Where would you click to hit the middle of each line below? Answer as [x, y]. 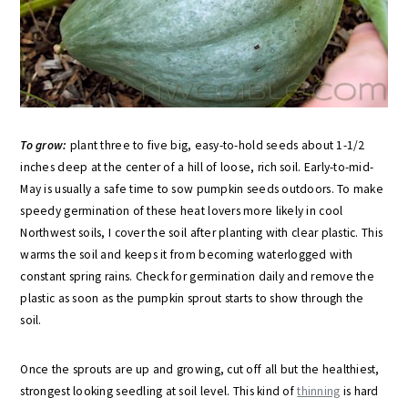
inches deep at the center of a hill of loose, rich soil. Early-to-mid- [197, 167]
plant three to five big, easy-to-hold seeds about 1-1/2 [216, 145]
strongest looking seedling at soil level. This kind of [159, 391]
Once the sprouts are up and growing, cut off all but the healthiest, [200, 369]
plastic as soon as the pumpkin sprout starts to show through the [192, 298]
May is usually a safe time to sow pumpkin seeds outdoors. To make [202, 189]
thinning [319, 391]
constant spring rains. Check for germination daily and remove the [197, 276]
